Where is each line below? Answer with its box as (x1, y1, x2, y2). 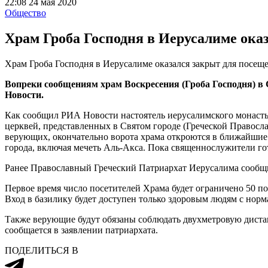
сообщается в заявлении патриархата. (5, 224, 158, 235)
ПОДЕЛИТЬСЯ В (5, 245, 78, 255)
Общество (5, 8, 46, 18)
